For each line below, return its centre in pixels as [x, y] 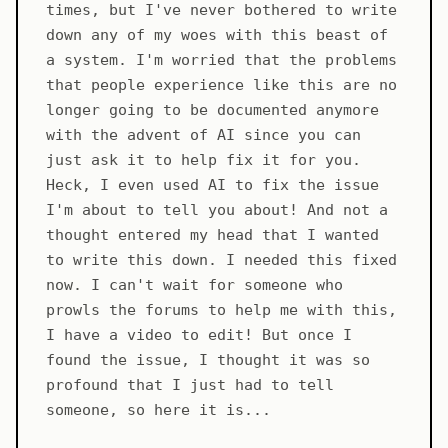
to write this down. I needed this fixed [221, 260]
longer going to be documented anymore [212, 110]
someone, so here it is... [158, 410]
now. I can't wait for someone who [194, 285]
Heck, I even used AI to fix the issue [212, 185]
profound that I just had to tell [190, 385]
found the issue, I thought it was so [208, 360]
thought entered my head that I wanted [212, 235]
